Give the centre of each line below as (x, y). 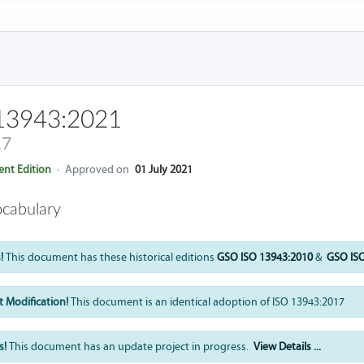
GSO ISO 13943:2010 (264, 257)
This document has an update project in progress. (131, 347)
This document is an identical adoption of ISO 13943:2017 (206, 302)
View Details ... (287, 347)
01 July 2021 (163, 169)
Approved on (97, 169)
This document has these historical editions (110, 257)
